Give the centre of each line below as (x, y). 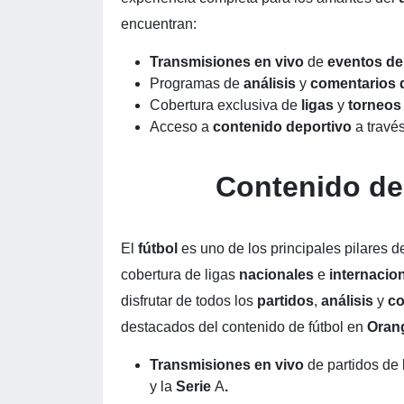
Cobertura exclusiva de (225, 105)
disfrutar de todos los (189, 301)
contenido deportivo (284, 127)
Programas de (197, 83)
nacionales (278, 275)
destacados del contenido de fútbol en (244, 327)
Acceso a (181, 127)
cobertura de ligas (180, 275)
